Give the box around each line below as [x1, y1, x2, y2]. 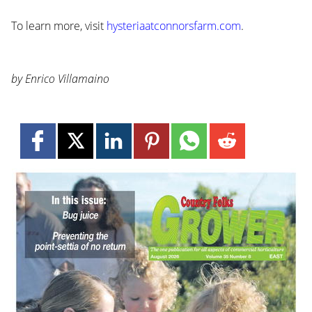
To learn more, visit [10, 18, 107, 34]
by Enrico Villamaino [10, 71, 109, 87]
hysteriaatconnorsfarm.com [106, 18, 241, 34]
